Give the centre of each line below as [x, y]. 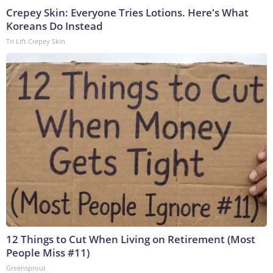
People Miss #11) [48, 253]
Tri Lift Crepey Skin [36, 41]
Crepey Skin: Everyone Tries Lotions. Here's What [127, 13]
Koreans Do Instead [55, 26]
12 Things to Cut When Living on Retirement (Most [131, 239]
